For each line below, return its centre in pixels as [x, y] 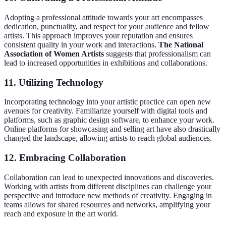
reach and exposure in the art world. [61, 213]
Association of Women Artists [54, 53]
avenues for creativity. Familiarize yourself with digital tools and [106, 111]
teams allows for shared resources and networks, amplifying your [107, 204]
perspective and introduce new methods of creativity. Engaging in [108, 195]
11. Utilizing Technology [54, 82]
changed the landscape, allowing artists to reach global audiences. [108, 138]
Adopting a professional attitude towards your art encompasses [103, 17]
